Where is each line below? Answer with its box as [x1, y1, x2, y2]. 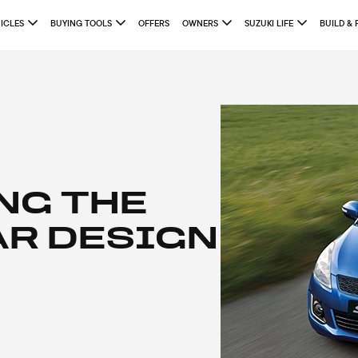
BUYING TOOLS [50, 18, 112, 29]
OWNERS [182, 18, 218, 29]
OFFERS [138, 18, 169, 29]
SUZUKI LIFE [245, 18, 293, 29]
